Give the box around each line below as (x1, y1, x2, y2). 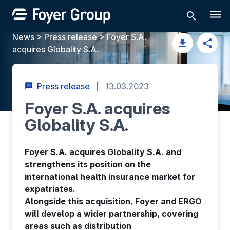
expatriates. (25, 184, 75, 194)
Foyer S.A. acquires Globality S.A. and (25, 147, 181, 157)
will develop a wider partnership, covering (25, 208, 198, 219)
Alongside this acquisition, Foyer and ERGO (25, 196, 202, 206)
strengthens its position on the (25, 159, 151, 169)
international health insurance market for (25, 171, 195, 182)
